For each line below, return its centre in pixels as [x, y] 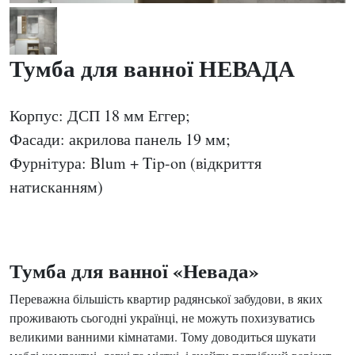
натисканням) [56, 187]
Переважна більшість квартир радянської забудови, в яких [166, 298]
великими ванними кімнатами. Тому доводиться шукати [163, 336]
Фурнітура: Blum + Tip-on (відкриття [136, 163]
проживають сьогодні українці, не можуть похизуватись [162, 317]
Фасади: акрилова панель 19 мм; [120, 139]
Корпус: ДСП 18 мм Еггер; [100, 115]
